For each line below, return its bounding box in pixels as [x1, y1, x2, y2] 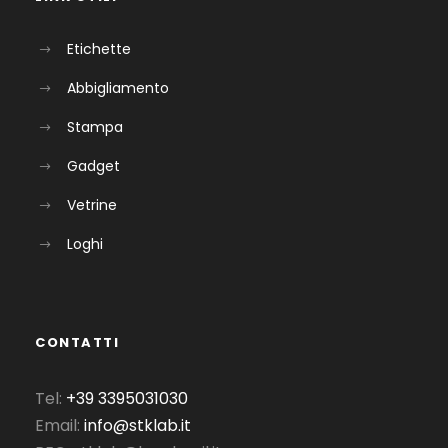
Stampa [67, 116, 123, 137]
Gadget [67, 155, 120, 176]
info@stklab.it [84, 414, 191, 438]
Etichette [67, 38, 131, 59]
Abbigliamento [67, 77, 169, 98]
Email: [35, 414, 84, 438]
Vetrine [67, 195, 117, 216]
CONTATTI [35, 333, 119, 353]
